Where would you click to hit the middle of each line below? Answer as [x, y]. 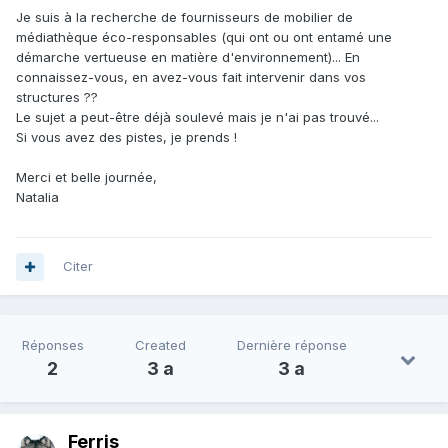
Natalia [37, 197]
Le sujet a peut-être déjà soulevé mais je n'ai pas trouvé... [197, 117]
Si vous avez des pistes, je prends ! [126, 137]
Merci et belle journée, [86, 177]
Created [160, 345]
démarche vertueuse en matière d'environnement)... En [188, 57]
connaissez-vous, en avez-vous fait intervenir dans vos [191, 77]
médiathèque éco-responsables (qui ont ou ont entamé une [204, 37]
